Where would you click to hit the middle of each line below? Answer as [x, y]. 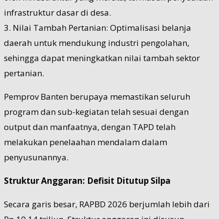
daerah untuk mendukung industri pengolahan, [97, 43]
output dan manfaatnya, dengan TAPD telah [90, 127]
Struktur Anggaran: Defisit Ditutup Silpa [87, 180]
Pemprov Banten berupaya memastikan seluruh [97, 96]
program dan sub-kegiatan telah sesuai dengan [96, 111]
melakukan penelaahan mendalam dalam [86, 142]
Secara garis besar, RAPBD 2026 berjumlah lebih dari [107, 204]
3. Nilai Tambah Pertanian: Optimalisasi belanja [98, 27]
